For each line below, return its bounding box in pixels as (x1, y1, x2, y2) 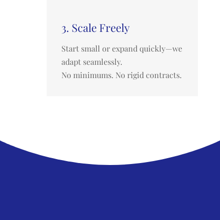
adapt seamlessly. (61, 56, 122, 67)
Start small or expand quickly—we (61, 43, 182, 54)
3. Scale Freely (61, 20, 130, 35)
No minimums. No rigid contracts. (61, 70, 182, 81)
